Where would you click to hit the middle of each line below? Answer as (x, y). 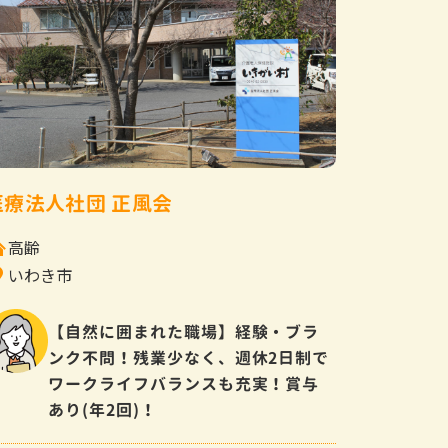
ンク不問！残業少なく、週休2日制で (189, 357)
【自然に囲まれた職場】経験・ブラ (184, 331)
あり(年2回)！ (102, 409)
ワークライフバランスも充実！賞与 (184, 383)
